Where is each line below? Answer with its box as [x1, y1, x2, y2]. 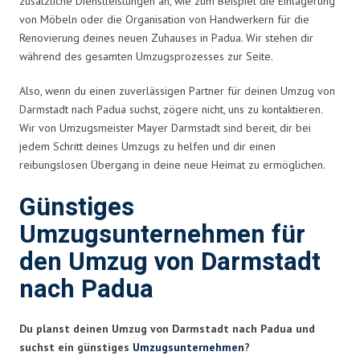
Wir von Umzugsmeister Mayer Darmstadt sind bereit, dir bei [19, 120, 311, 135]
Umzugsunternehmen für [19, 216, 305, 253]
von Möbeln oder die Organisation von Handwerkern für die [19, 11, 309, 27]
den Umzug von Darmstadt [19, 243, 321, 280]
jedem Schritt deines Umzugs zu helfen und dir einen [19, 138, 276, 153]
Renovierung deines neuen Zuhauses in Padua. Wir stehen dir [19, 30, 313, 45]
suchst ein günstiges [19, 339, 133, 354]
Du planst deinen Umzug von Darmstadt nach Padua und [19, 321, 315, 336]
